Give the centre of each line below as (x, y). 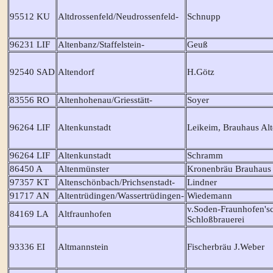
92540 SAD (32, 72)
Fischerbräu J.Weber (225, 246)
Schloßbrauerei (215, 219)
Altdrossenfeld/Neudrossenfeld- (118, 16)
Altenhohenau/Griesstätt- (105, 100)
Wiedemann (209, 195)
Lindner (202, 182)
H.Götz (200, 72)
